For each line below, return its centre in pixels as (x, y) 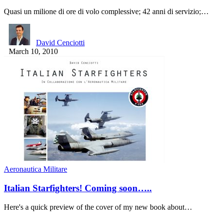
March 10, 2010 (33, 52)
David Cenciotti (60, 43)
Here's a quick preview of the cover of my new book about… (98, 207)
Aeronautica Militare (36, 169)
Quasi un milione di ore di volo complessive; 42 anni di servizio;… (106, 12)
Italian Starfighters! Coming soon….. (78, 188)
